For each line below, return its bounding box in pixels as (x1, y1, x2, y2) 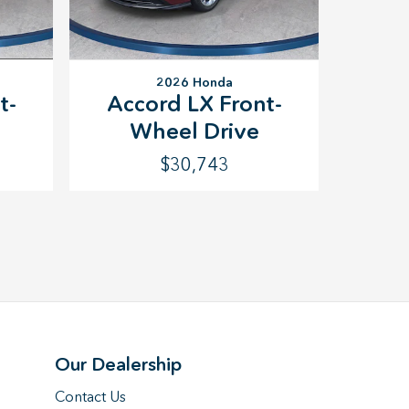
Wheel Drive (129, 117, 259, 144)
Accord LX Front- (106, 89, 282, 117)
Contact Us (55, 387, 126, 405)
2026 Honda (155, 73, 233, 90)
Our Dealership (55, 353, 182, 375)
